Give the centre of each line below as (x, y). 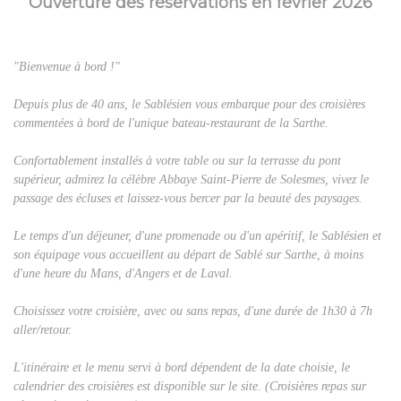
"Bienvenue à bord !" (67, 67)
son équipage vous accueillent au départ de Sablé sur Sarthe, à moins (188, 255)
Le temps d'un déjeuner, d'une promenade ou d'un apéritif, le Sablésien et (197, 236)
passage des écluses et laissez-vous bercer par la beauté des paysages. (188, 199)
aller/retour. (43, 330)
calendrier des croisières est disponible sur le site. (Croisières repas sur (190, 387)
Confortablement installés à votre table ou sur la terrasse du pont (177, 161)
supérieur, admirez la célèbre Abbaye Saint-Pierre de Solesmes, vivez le (191, 180)
